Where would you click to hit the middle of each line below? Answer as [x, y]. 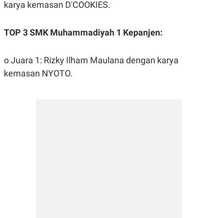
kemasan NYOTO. [38, 73]
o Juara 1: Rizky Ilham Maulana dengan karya [91, 60]
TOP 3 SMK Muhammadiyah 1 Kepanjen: [83, 32]
